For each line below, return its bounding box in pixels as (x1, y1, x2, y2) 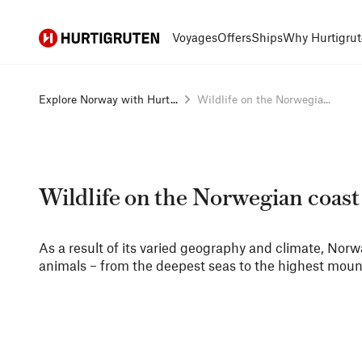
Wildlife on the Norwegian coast (39, 186, 360, 211)
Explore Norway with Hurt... (39, 92, 178, 106)
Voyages (172, 30, 217, 44)
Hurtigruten (39, 30, 98, 44)
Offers (217, 30, 251, 44)
